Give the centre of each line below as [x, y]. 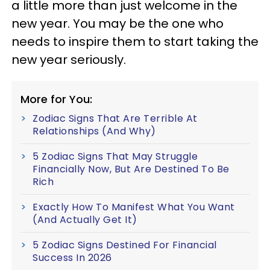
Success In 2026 [72, 258]
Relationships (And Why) [94, 131]
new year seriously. [69, 60]
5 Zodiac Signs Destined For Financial [125, 245]
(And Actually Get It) [85, 220]
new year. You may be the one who [118, 24]
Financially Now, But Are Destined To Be [131, 169]
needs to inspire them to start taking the [135, 42]
